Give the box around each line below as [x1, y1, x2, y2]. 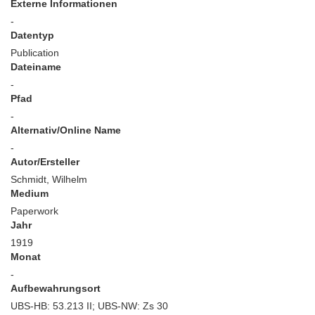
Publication [11, 47, 59, 58]
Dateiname [11, 61, 61, 72]
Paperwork [11, 205, 58, 217]
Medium [11, 188, 49, 199]
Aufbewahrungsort [11, 283, 101, 294]
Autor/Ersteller [11, 156, 79, 167]
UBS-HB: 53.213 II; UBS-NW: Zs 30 [11, 300, 168, 311]
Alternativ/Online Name [11, 124, 121, 136]
